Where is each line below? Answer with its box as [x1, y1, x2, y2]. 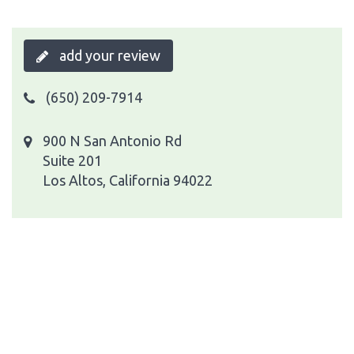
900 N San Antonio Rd [43, 132, 182, 149]
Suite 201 [43, 152, 102, 168]
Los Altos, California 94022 [43, 171, 213, 188]
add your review [56, 47, 160, 63]
